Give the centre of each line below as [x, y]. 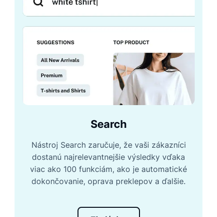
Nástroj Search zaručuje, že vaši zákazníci [108, 145]
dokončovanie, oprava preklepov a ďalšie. [108, 181]
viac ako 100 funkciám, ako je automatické [108, 169]
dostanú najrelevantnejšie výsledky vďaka [108, 157]
